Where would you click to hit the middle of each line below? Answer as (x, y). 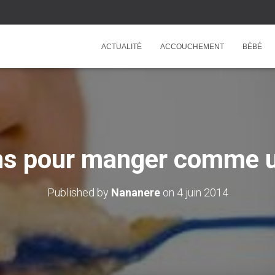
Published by (79, 192)
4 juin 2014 (202, 192)
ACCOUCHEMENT (192, 47)
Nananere (135, 192)
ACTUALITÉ (122, 47)
